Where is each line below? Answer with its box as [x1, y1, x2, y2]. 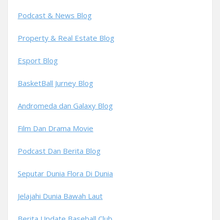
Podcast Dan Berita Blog [18, 146, 101, 156]
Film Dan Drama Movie [18, 123, 93, 133]
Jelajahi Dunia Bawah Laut [18, 191, 103, 201]
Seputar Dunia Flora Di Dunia [18, 168, 113, 178]
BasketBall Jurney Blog [18, 78, 93, 88]
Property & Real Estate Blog [18, 33, 114, 43]
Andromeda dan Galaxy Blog [18, 101, 113, 110]
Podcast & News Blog [18, 10, 92, 20]
